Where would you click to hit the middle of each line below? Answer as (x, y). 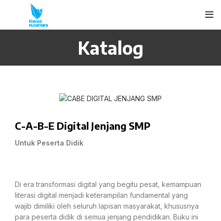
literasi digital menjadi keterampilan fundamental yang (101, 195)
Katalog (110, 48)
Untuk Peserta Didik (49, 143)
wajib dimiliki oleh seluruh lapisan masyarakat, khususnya (107, 206)
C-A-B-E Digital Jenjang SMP (83, 126)
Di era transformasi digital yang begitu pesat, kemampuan (108, 184)
